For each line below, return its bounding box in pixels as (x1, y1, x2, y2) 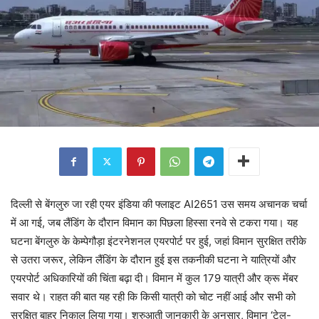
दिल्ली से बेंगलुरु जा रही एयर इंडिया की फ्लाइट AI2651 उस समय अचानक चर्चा (11, 197, 307, 211)
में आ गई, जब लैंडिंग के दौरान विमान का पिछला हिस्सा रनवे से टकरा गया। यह (11, 215, 298, 229)
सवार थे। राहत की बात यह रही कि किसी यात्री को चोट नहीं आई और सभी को (11, 289, 296, 303)
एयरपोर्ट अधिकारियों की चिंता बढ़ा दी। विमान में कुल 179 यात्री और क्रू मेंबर (11, 271, 298, 285)
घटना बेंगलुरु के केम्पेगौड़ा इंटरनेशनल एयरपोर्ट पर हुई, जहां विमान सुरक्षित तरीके (11, 234, 306, 248)
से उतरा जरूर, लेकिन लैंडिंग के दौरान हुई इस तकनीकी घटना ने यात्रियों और (11, 252, 296, 266)
